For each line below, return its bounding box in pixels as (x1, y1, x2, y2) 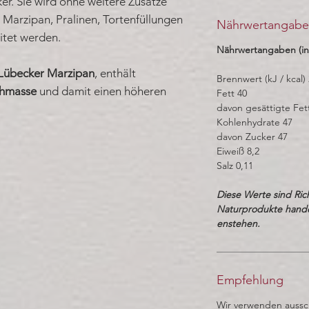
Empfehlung (217, 272, 283, 288)
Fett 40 (217, 86, 247, 99)
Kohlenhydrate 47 (217, 115, 292, 128)
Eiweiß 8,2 (217, 144, 259, 157)
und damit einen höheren (37, 83, 166, 98)
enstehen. (217, 217, 260, 230)
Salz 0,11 (217, 159, 253, 172)
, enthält (94, 66, 136, 80)
